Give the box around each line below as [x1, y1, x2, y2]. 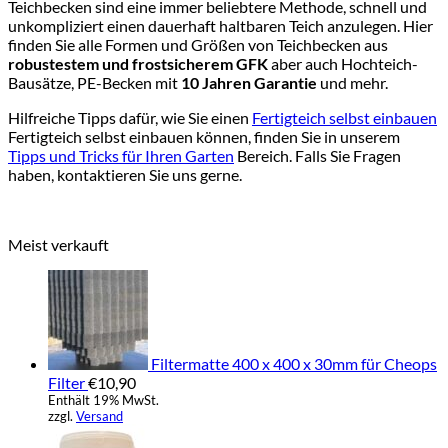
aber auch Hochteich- [268, 53, 418, 73]
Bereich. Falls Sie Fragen [234, 145, 401, 165]
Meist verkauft [8, 234, 109, 254]
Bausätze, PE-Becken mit [8, 72, 181, 92]
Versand [76, 407, 123, 424]
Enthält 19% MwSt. [48, 391, 159, 408]
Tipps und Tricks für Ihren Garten [8, 145, 234, 165]
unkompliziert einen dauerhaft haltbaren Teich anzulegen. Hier [8, 15, 433, 35]
